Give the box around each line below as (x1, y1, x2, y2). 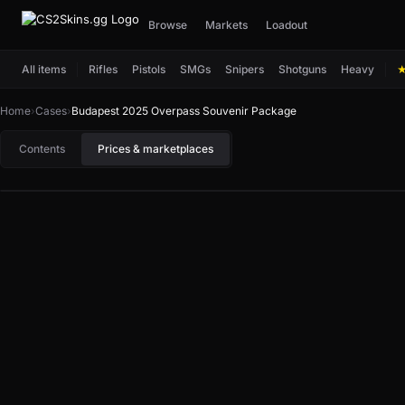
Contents (19, 142, 65, 155)
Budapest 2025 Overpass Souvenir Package (71, 104, 297, 118)
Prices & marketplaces (98, 142, 213, 155)
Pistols (132, 61, 165, 76)
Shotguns (278, 61, 326, 76)
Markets (205, 17, 248, 32)
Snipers (225, 61, 264, 76)
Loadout (266, 17, 307, 32)
